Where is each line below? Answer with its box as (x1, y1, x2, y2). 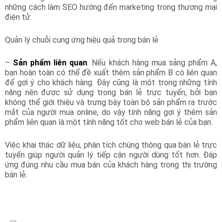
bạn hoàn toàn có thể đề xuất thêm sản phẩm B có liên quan (5, 67, 217, 77)
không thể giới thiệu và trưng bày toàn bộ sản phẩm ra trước (5, 97, 217, 107)
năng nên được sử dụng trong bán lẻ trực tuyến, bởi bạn (5, 87, 217, 97)
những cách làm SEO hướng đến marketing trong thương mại (5, 2, 217, 12)
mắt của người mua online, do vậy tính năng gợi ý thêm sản (5, 107, 217, 117)
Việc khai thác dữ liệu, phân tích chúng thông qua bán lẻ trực (5, 140, 217, 150)
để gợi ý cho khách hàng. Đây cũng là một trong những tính (5, 77, 217, 87)
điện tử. (5, 12, 32, 22)
